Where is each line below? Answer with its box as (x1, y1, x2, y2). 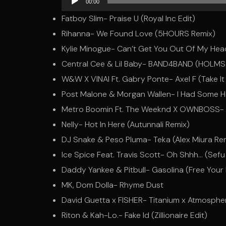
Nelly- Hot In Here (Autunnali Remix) (62, 119, 190, 130)
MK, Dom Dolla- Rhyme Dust (62, 180, 163, 190)
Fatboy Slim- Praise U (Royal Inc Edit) (62, 13, 195, 24)
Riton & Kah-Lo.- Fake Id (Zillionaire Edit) (62, 210, 207, 220)
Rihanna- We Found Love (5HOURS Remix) (62, 28, 215, 39)
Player (61, 8, 83, 18)
